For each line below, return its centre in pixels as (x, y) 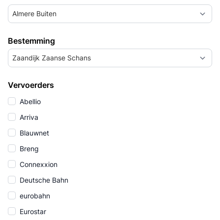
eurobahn (34, 196)
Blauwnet (33, 133)
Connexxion (38, 164)
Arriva (28, 117)
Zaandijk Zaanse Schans (52, 58)
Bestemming (31, 41)
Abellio (29, 101)
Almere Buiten (34, 14)
